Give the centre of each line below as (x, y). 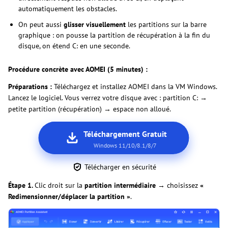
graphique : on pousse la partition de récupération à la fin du (114, 35)
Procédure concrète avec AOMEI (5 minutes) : (78, 69)
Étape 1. (21, 186)
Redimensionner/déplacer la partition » (69, 197)
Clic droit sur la (60, 186)
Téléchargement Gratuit (125, 134)
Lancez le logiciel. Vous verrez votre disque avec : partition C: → (108, 97)
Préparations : (31, 86)
